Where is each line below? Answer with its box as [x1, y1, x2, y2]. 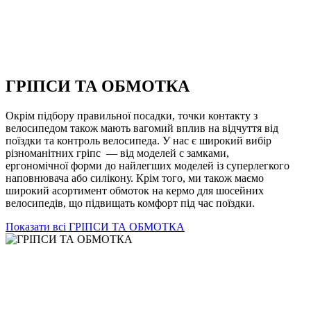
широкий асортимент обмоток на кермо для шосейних [6, 184, 264, 196]
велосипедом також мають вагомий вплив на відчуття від [6, 121, 278, 134]
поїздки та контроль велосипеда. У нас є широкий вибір [6, 134, 271, 146]
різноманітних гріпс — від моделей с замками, [6, 146, 229, 159]
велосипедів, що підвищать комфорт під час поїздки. [6, 196, 255, 209]
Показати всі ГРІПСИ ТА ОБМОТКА [6, 220, 185, 233]
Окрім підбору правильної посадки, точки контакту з [6, 109, 258, 121]
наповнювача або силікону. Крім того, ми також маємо [6, 171, 264, 184]
